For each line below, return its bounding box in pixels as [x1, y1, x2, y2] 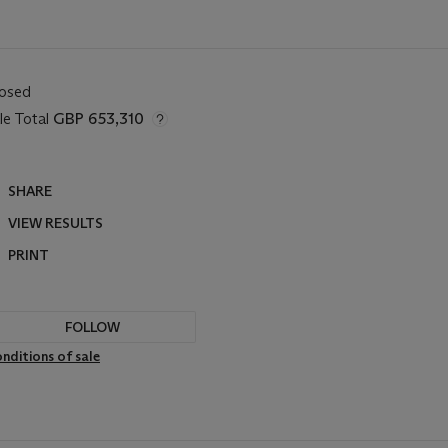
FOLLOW [64, 318, 120, 336]
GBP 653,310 [53, 109, 144, 128]
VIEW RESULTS [8, 214, 103, 232]
